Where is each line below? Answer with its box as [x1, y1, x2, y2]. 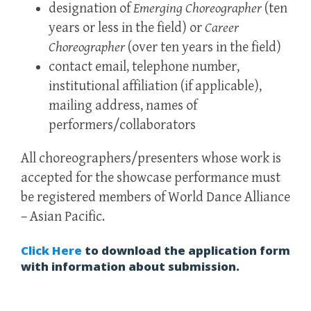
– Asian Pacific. [21, 208, 105, 225]
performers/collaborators [49, 117, 196, 133]
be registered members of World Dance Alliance [21, 189, 290, 205]
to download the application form [82, 242, 290, 258]
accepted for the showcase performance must [21, 169, 280, 186]
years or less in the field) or [49, 19, 205, 36]
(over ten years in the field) [125, 39, 281, 56]
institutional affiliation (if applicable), [49, 78, 262, 94]
